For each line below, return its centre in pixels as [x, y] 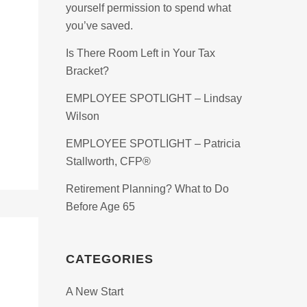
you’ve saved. [99, 26]
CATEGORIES [110, 259]
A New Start [95, 292]
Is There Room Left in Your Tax [140, 53]
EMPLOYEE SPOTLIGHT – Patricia [153, 144]
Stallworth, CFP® [108, 161]
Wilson [83, 116]
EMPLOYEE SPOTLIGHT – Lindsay [154, 98]
